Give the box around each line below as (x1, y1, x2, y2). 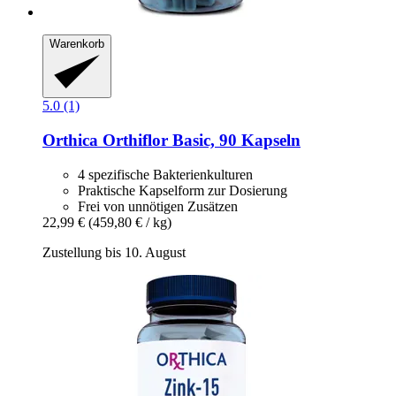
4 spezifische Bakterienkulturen (78, 166, 253, 182)
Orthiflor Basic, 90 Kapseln (98, 131, 301, 150)
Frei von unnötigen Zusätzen (78, 198, 238, 214)
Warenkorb (49, 36, 104, 50)
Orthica (42, 131, 98, 150)
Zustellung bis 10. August (42, 244, 186, 260)
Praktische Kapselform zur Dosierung (78, 182, 287, 198)
